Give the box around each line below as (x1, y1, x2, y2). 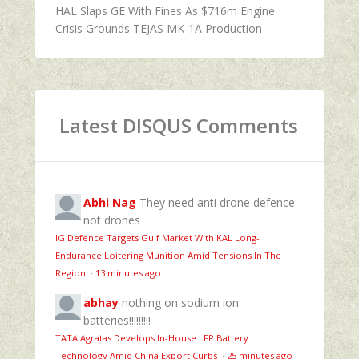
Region (55, 266, 88, 279)
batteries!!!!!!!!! (83, 312, 151, 328)
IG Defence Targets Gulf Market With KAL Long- (55, 231, 260, 244)
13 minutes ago (95, 266, 161, 279)
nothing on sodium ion (122, 294, 239, 310)
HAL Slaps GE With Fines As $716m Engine (55, 2, 275, 18)
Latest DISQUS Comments (59, 111, 298, 139)
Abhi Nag (83, 194, 136, 210)
